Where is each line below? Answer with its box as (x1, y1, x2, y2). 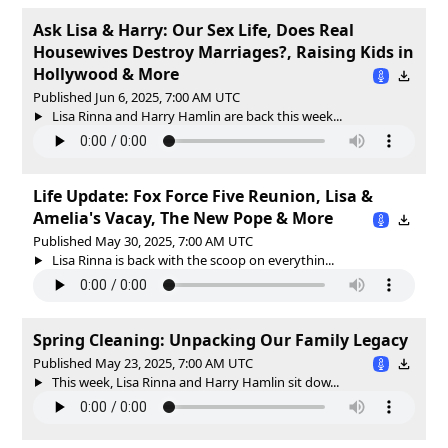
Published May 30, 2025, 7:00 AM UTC (33, 231, 253, 250)
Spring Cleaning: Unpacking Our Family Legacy (33, 328, 408, 351)
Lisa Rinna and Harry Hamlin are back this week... (48, 106, 342, 125)
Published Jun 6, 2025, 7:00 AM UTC (33, 87, 240, 106)
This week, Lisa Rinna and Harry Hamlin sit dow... (48, 372, 339, 391)
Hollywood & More (33, 62, 179, 85)
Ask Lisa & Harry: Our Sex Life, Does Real (33, 18, 354, 41)
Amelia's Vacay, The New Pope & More (33, 206, 333, 229)
